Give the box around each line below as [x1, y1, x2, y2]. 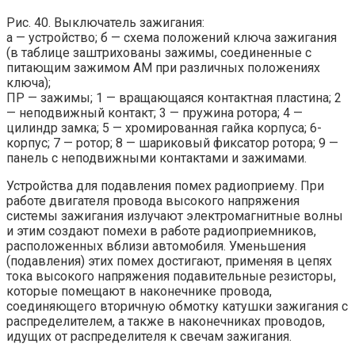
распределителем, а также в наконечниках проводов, [6, 314, 325, 330]
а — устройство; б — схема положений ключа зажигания [6, 30, 337, 46]
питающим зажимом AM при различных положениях [6, 60, 320, 76]
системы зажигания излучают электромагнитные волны [6, 208, 343, 224]
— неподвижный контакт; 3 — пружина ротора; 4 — [6, 105, 303, 121]
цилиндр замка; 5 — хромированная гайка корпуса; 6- [6, 120, 322, 136]
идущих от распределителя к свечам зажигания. [6, 329, 292, 345]
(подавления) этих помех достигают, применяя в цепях [6, 254, 332, 269]
